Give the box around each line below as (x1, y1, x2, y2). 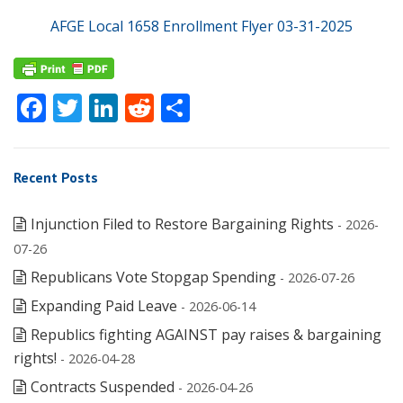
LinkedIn (118, 88, 234, 128)
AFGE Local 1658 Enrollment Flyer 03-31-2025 (50, 16, 353, 36)
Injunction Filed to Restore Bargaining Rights (31, 214, 334, 235)
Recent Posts (13, 168, 98, 187)
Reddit (154, 88, 242, 128)
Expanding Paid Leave (31, 296, 177, 317)
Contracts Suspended (31, 377, 175, 398)
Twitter (82, 88, 178, 128)
